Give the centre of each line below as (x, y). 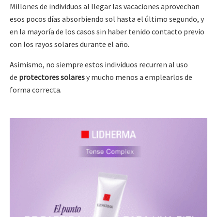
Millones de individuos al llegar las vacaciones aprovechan (105, 7)
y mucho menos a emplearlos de (139, 77)
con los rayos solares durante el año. (70, 44)
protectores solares (52, 77)
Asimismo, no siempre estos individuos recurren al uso (99, 65)
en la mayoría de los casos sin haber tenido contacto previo (107, 32)
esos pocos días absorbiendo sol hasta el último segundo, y (107, 19)
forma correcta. (36, 90)
